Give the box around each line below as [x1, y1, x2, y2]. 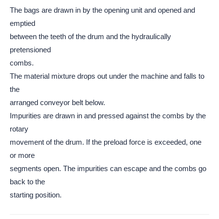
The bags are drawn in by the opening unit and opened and [10, 6, 195, 14]
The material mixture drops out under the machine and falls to [10, 72, 204, 80]
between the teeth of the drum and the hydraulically [10, 32, 171, 41]
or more [10, 151, 35, 159]
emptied [10, 19, 35, 27]
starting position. [10, 191, 62, 199]
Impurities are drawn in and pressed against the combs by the [10, 111, 206, 120]
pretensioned [10, 45, 51, 54]
